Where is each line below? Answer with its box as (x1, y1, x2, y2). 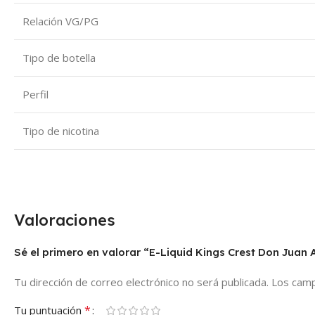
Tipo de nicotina (22, 124, 99, 139)
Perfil (22, 87, 49, 102)
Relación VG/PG (22, 14, 98, 29)
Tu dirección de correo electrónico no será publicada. (14, 275, 269, 290)
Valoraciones (14, 210, 115, 231)
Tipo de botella (22, 51, 96, 65)
